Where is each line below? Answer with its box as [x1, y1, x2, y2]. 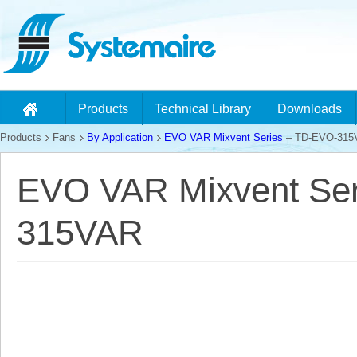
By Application [87, 132, 153, 143]
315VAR [17, 213, 143, 252]
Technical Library [155, 102, 251, 116]
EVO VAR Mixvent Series [164, 132, 283, 143]
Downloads [277, 102, 342, 116]
